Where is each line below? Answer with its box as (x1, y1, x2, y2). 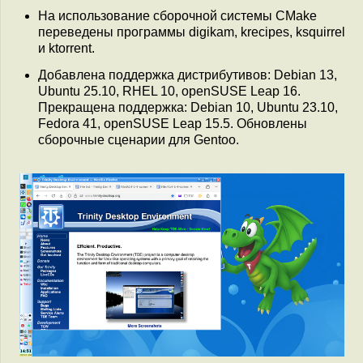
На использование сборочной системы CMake (38, 9, 317, 23)
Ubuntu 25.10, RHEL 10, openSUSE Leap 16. (38, 84, 301, 99)
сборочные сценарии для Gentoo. (38, 133, 239, 147)
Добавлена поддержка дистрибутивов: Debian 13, (38, 68, 337, 83)
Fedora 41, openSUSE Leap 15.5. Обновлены (38, 117, 307, 131)
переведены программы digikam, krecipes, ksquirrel (38, 25, 345, 40)
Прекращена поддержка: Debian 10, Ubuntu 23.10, (38, 100, 338, 115)
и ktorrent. (38, 41, 95, 56)
